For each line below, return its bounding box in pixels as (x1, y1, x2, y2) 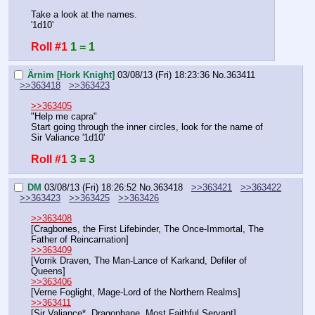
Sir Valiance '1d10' (31, 131, 105, 143)
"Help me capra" (31, 110, 97, 122)
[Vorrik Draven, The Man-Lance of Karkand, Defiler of (31, 255, 247, 266)
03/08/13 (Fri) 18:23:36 (117, 70, 210, 81)
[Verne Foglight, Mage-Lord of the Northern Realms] (31, 286, 240, 297)
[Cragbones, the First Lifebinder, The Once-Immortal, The (31, 223, 264, 234)
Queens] (31, 265, 65, 276)
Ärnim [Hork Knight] (27, 70, 115, 81)
